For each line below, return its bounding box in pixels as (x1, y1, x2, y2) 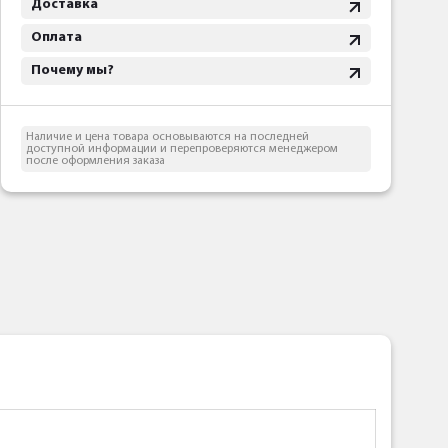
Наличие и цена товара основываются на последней (26, 131, 309, 144)
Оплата (31, 30, 82, 46)
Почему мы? (31, 63, 114, 79)
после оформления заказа (26, 155, 165, 168)
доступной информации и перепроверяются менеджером (26, 143, 338, 156)
